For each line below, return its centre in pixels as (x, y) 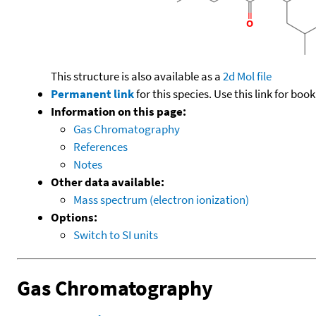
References (101, 146)
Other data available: (108, 182)
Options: (74, 217)
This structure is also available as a (137, 76)
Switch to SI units (116, 235)
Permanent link (92, 93)
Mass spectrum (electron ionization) (161, 199)
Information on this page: (119, 111)
